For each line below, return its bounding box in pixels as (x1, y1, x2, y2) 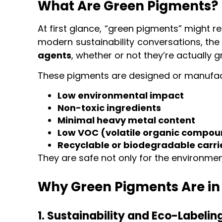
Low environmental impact (57, 89, 184, 102)
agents (38, 49, 72, 61)
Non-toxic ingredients (57, 102, 162, 114)
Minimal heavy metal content (57, 114, 196, 127)
